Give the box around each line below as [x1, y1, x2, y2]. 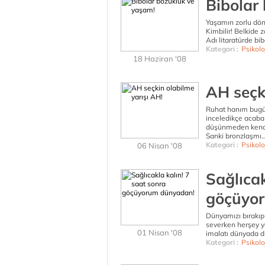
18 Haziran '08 [133, 54, 186, 63]
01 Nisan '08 [137, 228, 182, 237]
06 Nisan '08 [137, 141, 182, 150]
